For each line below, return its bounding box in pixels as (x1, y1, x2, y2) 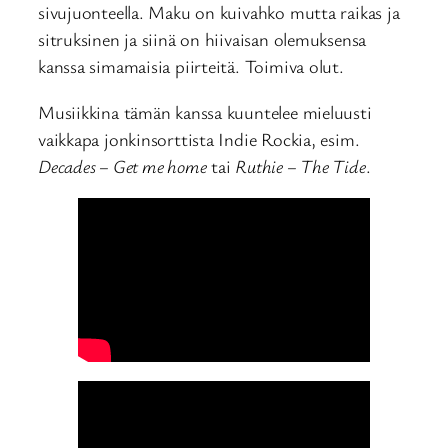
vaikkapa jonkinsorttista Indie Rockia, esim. (38, 126, 360, 151)
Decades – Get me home (38, 153, 207, 178)
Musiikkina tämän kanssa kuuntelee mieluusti (38, 99, 372, 124)
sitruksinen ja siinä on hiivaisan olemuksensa (38, 27, 367, 52)
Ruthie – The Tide (235, 153, 366, 178)
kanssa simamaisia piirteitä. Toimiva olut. (38, 54, 344, 79)
